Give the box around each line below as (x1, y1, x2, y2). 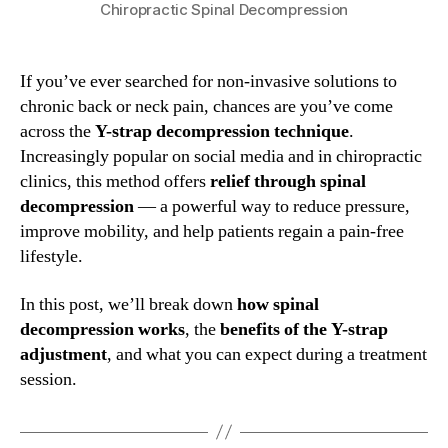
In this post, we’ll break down (20, 292, 237, 316)
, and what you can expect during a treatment (107, 342, 427, 366)
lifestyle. (20, 245, 83, 269)
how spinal (237, 292, 319, 316)
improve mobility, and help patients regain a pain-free (20, 220, 404, 244)
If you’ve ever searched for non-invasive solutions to (20, 70, 397, 94)
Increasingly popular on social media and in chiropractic (20, 145, 422, 169)
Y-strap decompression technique (95, 120, 349, 144)
